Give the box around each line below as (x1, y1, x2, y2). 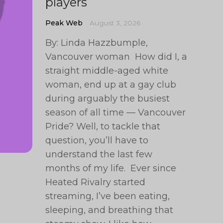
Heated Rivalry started (45, 177, 146, 188)
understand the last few (45, 149, 153, 160)
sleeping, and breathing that (45, 205, 174, 216)
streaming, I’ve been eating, (45, 191, 170, 202)
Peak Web (45, 18, 83, 27)
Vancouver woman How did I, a (45, 51, 188, 62)
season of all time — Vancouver (45, 107, 186, 118)
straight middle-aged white (45, 65, 169, 76)
